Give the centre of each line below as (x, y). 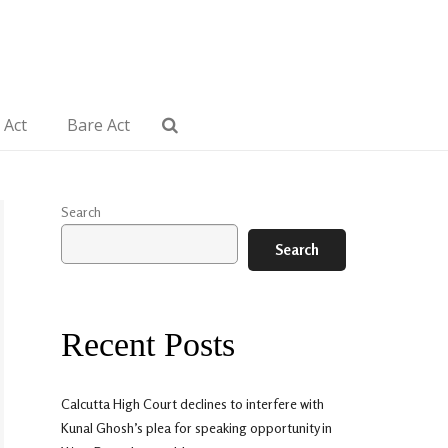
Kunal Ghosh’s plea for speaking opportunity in (196, 427)
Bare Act (98, 125)
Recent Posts (148, 344)
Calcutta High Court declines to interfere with (192, 403)
